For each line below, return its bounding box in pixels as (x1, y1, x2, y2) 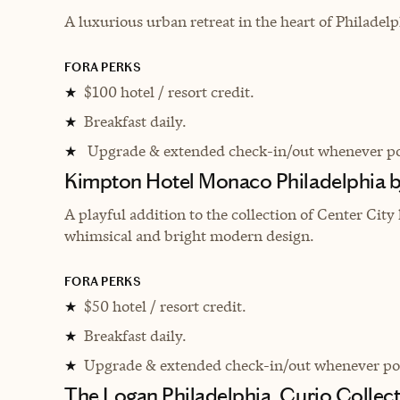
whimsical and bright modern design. (64, 225, 314, 246)
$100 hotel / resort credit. (84, 81, 254, 102)
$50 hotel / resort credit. (84, 296, 246, 316)
